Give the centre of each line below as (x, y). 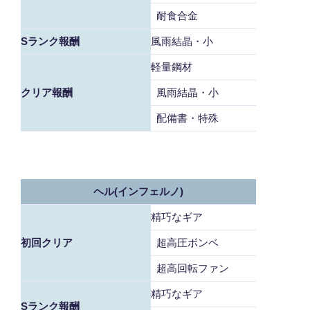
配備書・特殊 (185, 118)
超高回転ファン (190, 268)
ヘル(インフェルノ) (138, 192)
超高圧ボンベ (185, 243)
